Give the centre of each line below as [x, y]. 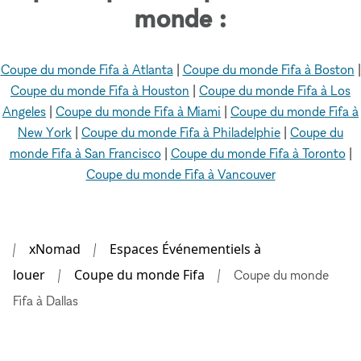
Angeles [24, 111]
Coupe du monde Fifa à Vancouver [180, 174]
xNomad [55, 249]
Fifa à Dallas [46, 300]
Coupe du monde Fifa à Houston [100, 90]
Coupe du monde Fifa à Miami [138, 111]
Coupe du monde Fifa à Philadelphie [181, 132]
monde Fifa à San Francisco [85, 153]
